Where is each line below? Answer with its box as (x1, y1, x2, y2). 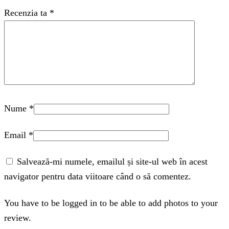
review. (4, 212, 31, 223)
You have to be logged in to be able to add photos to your (4, 197, 218, 208)
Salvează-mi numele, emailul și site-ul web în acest (17, 156, 208, 167)
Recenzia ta (4, 8, 50, 18)
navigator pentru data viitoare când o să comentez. (4, 171, 191, 181)
